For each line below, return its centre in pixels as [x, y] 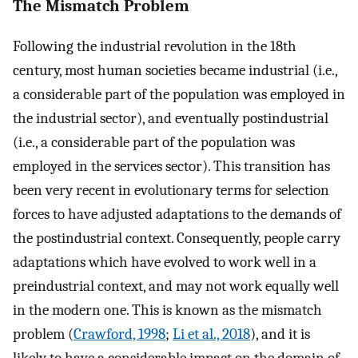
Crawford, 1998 [119, 334]
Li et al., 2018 [211, 334]
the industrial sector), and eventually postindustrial [171, 119]
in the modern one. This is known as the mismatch [167, 310]
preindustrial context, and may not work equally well [176, 286]
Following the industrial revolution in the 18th [155, 47]
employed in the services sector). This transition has [171, 167]
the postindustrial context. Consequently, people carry [177, 239]
